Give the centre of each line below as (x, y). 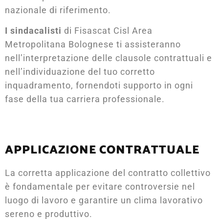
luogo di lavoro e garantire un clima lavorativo (104, 200)
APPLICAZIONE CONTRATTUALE (102, 150)
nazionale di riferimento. (58, 10)
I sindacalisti (33, 30)
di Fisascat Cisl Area (107, 30)
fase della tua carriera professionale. (85, 99)
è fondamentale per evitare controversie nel (100, 186)
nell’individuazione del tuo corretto (80, 71)
